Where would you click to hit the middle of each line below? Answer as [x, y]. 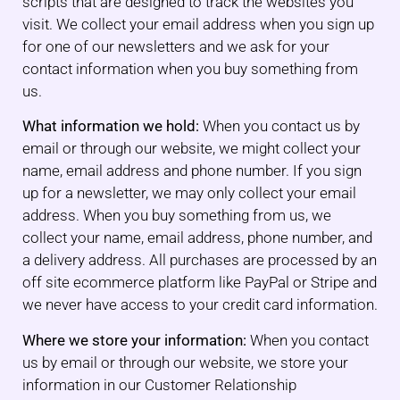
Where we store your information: [134, 340]
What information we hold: [111, 126]
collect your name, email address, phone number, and [197, 238]
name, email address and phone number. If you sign [192, 171]
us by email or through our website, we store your [185, 362]
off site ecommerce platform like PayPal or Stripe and [200, 283]
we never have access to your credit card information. [200, 305]
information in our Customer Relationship [159, 384]
